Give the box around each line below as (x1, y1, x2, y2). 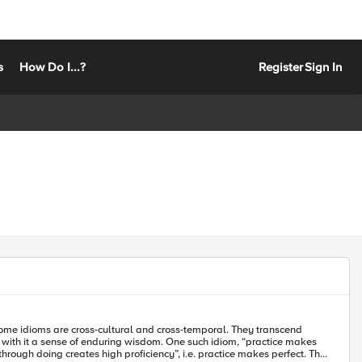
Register (259, 59, 303, 74)
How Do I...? (19, 59, 86, 74)
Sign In (305, 59, 342, 74)
